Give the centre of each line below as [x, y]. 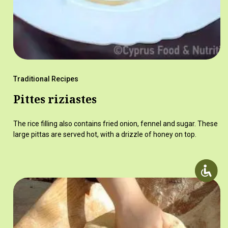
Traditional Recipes [46, 79]
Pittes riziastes [55, 99]
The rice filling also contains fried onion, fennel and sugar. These [115, 123]
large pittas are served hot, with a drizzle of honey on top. [105, 134]
